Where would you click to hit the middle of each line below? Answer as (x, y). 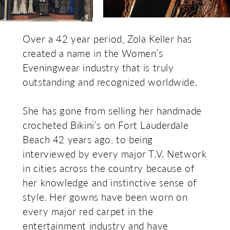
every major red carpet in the (88, 212)
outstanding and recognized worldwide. (110, 82)
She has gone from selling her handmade (112, 111)
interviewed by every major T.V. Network (115, 154)
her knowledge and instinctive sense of (110, 183)
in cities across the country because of (109, 168)
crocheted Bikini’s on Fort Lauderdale (106, 125)
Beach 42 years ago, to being (88, 140)
